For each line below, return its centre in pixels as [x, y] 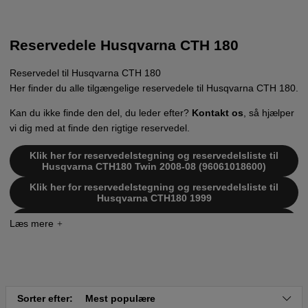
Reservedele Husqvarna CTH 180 [124, 45]
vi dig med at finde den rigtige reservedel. [100, 128]
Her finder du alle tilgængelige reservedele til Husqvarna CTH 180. [154, 88]
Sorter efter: [46, 299]
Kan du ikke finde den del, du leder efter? [101, 112]
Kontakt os [218, 112]
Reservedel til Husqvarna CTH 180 [85, 73]
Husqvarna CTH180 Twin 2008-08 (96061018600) [154, 166]
